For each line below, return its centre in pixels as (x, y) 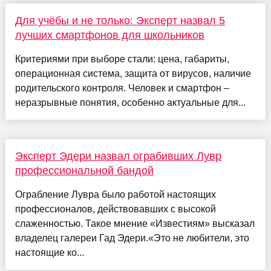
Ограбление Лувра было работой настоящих (115, 195)
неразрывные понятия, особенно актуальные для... (130, 103)
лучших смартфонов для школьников (109, 35)
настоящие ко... (49, 253)
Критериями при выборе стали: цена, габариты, (122, 59)
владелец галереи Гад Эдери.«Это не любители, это (132, 238)
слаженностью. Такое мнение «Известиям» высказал (135, 224)
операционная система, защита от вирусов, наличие (133, 74)
